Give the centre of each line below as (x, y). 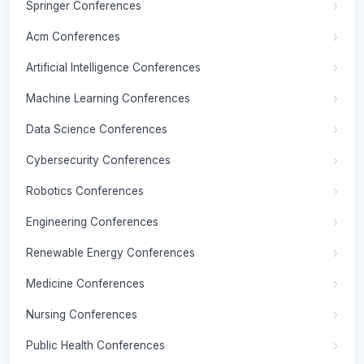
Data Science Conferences (97, 129)
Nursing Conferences (82, 314)
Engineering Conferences (92, 221)
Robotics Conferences (85, 191)
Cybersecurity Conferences (98, 160)
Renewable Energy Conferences (110, 252)
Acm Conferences (73, 36)
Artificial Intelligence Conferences (113, 67)
